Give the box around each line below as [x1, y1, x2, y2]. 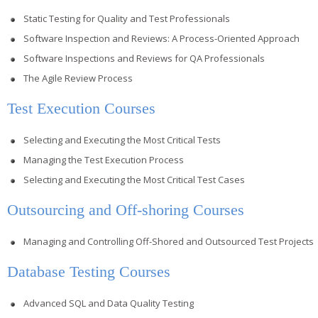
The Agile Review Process [23, 71, 133, 84]
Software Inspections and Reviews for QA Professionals [23, 51, 265, 65]
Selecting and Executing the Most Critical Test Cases [23, 172, 245, 186]
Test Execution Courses [7, 99, 155, 117]
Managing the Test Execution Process [23, 153, 184, 166]
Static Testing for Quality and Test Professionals [23, 11, 230, 25]
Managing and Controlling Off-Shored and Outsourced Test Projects [23, 234, 314, 248]
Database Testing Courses [7, 262, 170, 280]
